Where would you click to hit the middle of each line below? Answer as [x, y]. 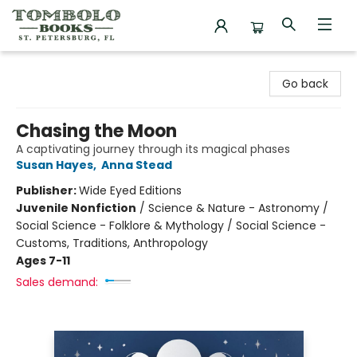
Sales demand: [57, 282]
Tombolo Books [55, 66]
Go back [305, 84]
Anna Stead [137, 165]
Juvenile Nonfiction [76, 208]
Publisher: [47, 190]
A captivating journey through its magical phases [153, 149]
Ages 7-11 [43, 261]
